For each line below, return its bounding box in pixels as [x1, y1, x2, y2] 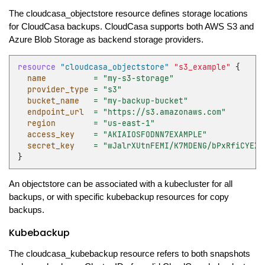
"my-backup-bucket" [102, 95, 188, 106]
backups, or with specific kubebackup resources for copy [8, 192, 229, 202]
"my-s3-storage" [102, 73, 174, 83]
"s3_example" [173, 62, 231, 72]
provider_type [27, 84, 89, 95]
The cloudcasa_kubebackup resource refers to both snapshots [8, 249, 250, 259]
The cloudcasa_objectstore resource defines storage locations [8, 8, 248, 18]
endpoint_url [27, 106, 84, 117]
